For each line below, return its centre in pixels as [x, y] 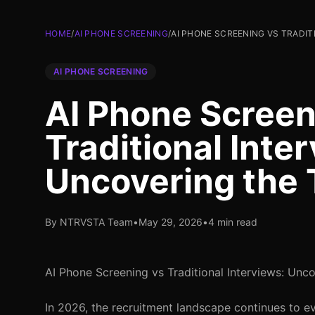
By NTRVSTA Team [89, 222]
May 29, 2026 [171, 222]
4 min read [233, 222]
